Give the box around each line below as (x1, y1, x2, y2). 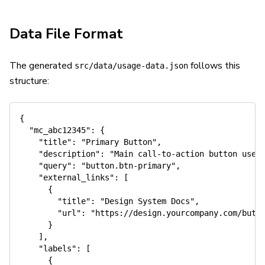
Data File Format (9, 24, 123, 43)
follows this (188, 59, 240, 72)
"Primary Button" (81, 137, 157, 147)
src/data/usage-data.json (75, 61, 188, 70)
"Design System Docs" (100, 196, 195, 206)
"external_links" (38, 173, 114, 182)
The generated (9, 59, 75, 72)
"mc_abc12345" (29, 125, 91, 135)
